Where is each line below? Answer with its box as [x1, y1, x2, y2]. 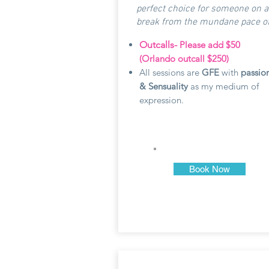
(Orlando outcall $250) [139, 53, 231, 64]
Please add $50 [177, 39, 240, 50]
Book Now [189, 164, 230, 174]
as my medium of [190, 80, 259, 92]
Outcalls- [139, 39, 177, 50]
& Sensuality [139, 80, 190, 92]
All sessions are [139, 67, 202, 78]
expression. [139, 94, 184, 106]
